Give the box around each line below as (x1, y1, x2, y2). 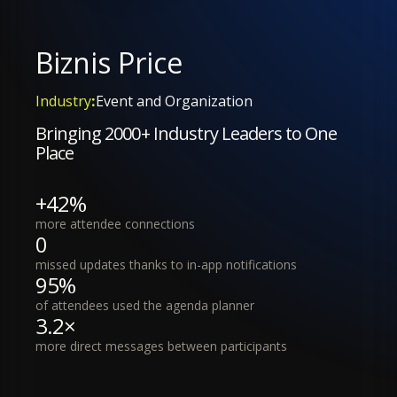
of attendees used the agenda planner (35, 296, 254, 314)
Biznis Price (35, 43, 183, 82)
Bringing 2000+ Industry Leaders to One (35, 121, 338, 145)
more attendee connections (35, 214, 195, 232)
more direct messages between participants (35, 337, 287, 354)
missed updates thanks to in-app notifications (35, 255, 297, 273)
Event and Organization (96, 90, 253, 111)
